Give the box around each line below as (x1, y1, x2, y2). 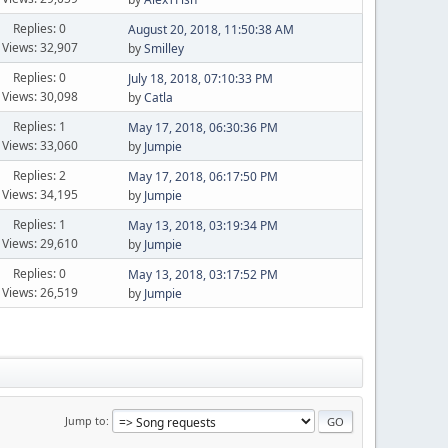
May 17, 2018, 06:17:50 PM (127, 168, 278, 185)
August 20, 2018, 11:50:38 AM (127, 21, 294, 38)
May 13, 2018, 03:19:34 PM (127, 217, 278, 234)
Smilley (143, 40, 184, 57)
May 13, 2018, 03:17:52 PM (127, 266, 278, 283)
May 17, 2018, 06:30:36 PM (127, 119, 278, 136)
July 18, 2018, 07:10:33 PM (127, 70, 273, 87)
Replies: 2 (13, 166, 67, 184)
